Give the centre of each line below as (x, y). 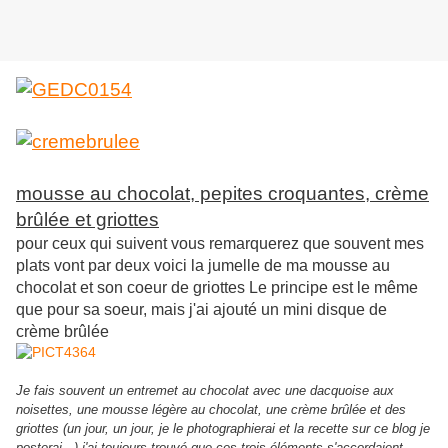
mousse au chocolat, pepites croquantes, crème (222, 194)
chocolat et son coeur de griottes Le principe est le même (217, 288)
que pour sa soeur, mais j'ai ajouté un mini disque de (201, 310)
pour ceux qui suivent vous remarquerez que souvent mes (220, 244)
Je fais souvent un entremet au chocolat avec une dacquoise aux (205, 391)
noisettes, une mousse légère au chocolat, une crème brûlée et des (211, 410)
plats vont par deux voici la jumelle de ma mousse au (203, 266)
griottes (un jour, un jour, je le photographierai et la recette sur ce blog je (223, 429)
